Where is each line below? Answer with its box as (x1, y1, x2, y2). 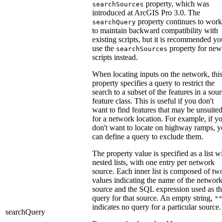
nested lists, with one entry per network (92, 158, 215, 166)
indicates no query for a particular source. (92, 202, 221, 211)
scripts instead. (92, 53, 138, 61)
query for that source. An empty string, (92, 193, 215, 202)
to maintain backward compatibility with (92, 26, 218, 35)
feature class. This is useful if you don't (92, 96, 214, 105)
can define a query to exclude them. (92, 132, 203, 141)
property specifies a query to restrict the (92, 78, 215, 87)
